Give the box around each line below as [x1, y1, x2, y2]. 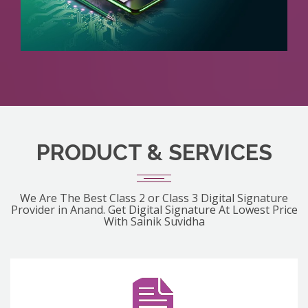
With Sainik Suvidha [103, 214, 205, 230]
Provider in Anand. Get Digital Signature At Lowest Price [10, 202, 298, 218]
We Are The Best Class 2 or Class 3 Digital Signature [20, 190, 288, 206]
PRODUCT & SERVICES [36, 140, 272, 166]
